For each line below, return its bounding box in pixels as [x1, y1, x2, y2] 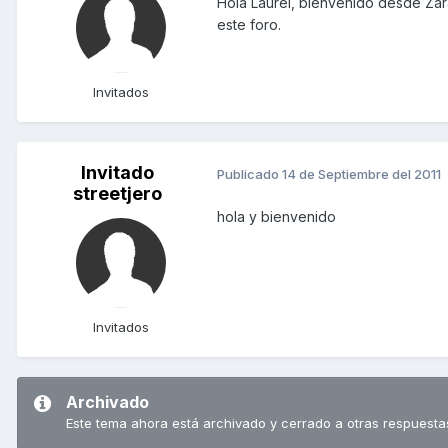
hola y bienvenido [217, 208, 336, 226]
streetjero [72, 183, 162, 205]
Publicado [217, 165, 282, 182]
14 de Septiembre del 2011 [282, 165, 441, 182]
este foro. [217, 16, 281, 34]
